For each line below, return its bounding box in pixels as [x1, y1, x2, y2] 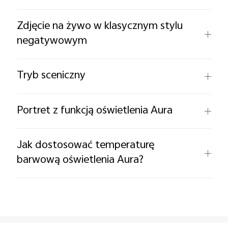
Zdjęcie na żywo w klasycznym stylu [17, 17, 183, 36]
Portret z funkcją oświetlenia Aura [17, 101, 173, 120]
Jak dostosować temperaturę [17, 136, 155, 155]
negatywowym [17, 32, 88, 51]
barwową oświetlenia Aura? [17, 151, 144, 169]
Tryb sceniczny [17, 67, 86, 85]
